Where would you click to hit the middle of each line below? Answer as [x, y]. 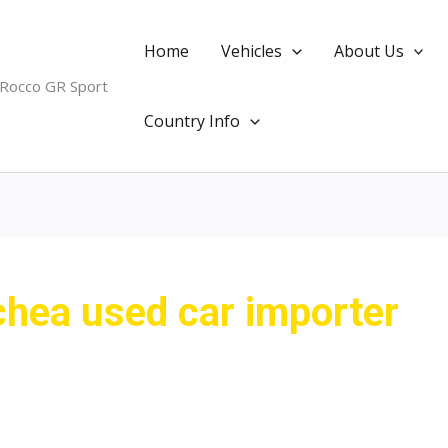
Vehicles [251, 51]
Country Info [192, 121]
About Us [368, 51]
